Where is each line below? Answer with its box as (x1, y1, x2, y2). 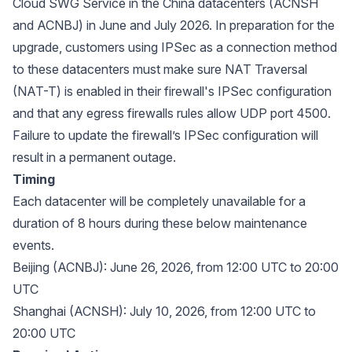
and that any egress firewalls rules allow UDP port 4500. (13, 105, 331, 121)
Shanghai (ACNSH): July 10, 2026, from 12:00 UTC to (13, 303, 316, 319)
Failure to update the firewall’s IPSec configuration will (13, 127, 318, 143)
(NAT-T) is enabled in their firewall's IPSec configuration (13, 83, 332, 99)
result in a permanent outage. (13, 149, 176, 165)
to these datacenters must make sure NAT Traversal (13, 61, 307, 77)
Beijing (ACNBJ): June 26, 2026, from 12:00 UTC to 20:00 (13, 259, 339, 275)
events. (13, 237, 54, 253)
